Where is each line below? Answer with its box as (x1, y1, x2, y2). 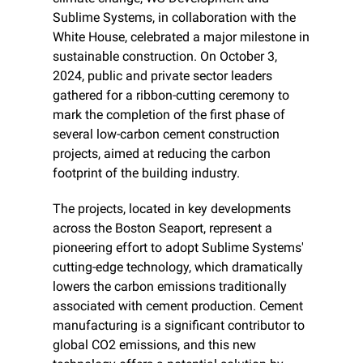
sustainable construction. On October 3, (53, 49, 277, 65)
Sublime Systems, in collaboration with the (53, 10, 296, 26)
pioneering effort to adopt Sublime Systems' (53, 240, 304, 256)
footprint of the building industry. (53, 165, 240, 181)
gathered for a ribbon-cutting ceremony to (53, 88, 289, 104)
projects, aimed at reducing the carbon (53, 146, 271, 162)
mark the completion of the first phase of (53, 107, 285, 123)
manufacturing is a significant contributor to (53, 318, 305, 334)
